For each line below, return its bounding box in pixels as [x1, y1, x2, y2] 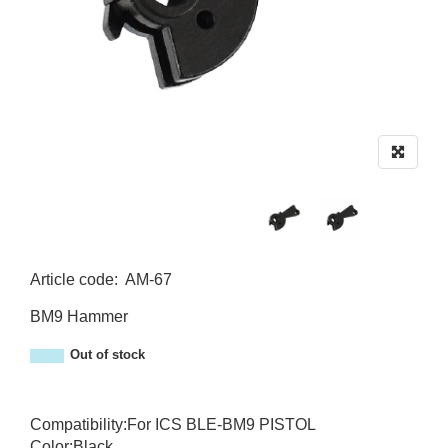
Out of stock [70, 348, 145, 362]
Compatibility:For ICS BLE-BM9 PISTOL [30, 416, 316, 433]
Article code [30, 271, 114, 288]
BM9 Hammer [30, 308, 128, 325]
